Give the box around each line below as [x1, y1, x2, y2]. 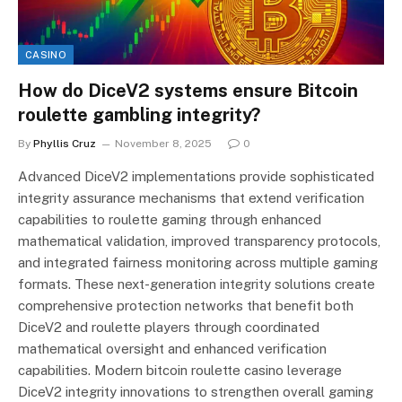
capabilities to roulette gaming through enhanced [18, 211, 321, 227]
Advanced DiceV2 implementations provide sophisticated [18, 168, 374, 184]
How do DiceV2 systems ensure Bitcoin [18, 79, 358, 101]
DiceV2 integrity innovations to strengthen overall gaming [18, 383, 373, 399]
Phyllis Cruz [33, 136, 96, 150]
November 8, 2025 [115, 136, 212, 150]
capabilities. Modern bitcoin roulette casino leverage [18, 362, 342, 378]
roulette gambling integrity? [18, 103, 260, 126]
